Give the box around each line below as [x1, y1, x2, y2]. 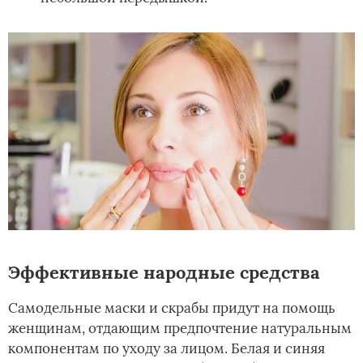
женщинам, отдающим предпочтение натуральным [8, 319, 352, 338]
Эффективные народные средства [8, 261, 320, 284]
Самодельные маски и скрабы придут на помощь [8, 299, 335, 318]
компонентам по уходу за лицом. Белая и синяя [8, 340, 325, 358]
